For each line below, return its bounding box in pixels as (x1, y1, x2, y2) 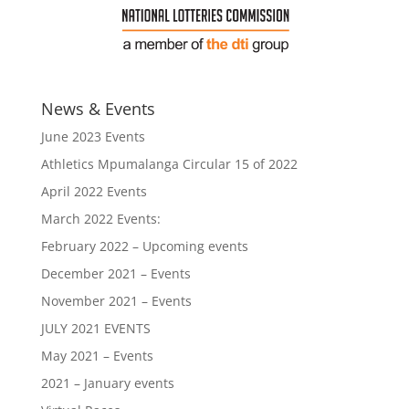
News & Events (40, 98, 155, 120)
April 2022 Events (40, 183, 147, 200)
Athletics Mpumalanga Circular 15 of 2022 (40, 155, 298, 173)
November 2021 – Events (40, 292, 192, 309)
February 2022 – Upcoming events (40, 237, 248, 255)
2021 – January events (40, 374, 174, 392)
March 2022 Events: (40, 210, 161, 227)
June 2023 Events (40, 128, 145, 145)
